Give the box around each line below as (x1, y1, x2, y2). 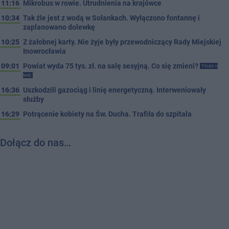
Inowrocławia (23, 47, 66, 55)
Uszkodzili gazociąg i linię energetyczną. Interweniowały (23, 85, 206, 94)
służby (23, 95, 44, 103)
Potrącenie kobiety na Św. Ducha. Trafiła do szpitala (23, 109, 192, 118)
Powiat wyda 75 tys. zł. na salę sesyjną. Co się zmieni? (23, 61, 200, 70)
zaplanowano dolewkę (23, 22, 95, 31)
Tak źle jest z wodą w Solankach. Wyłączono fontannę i (23, 13, 200, 22)
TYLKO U (201, 63, 218, 68)
